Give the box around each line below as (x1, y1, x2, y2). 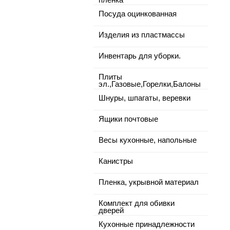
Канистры (99, 157, 133, 165)
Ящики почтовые (99, 115, 158, 123)
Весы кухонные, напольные (99, 136, 197, 144)
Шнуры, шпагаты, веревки (99, 94, 190, 102)
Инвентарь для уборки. (99, 52, 181, 60)
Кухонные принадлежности (99, 220, 195, 228)
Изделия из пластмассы (99, 31, 185, 39)
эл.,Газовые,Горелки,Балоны (99, 80, 201, 88)
